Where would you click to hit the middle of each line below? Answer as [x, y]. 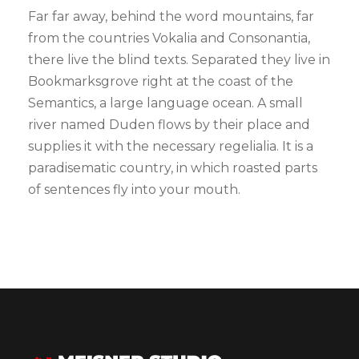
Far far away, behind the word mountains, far [171, 16]
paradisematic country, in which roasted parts [173, 167]
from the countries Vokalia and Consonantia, [169, 38]
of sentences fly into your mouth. [134, 189]
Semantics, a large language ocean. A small [165, 103]
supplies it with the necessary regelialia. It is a [171, 146]
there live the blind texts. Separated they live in [179, 59]
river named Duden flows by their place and [169, 124]
